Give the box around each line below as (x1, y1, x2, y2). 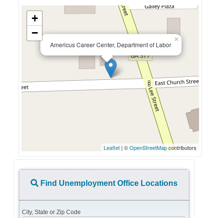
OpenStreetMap (129, 143, 167, 151)
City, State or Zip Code (22, 208, 81, 216)
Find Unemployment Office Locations (38, 179, 178, 187)
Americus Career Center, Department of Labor (50, 40, 172, 49)
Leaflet (104, 143, 120, 151)
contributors (167, 143, 197, 151)
